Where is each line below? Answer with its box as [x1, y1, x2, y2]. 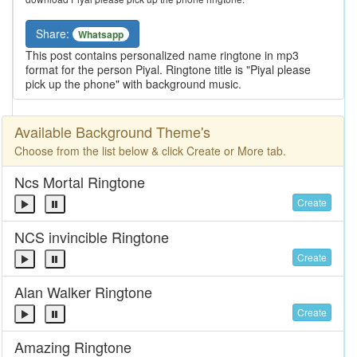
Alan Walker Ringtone [14, 281, 152, 303]
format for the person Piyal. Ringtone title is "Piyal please [25, 61, 311, 78]
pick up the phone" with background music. [25, 76, 241, 92]
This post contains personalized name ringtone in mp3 [25, 47, 299, 64]
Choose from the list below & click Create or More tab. [14, 143, 286, 159]
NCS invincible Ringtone [14, 226, 169, 248]
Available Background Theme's [14, 121, 210, 143]
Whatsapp [78, 27, 124, 42]
